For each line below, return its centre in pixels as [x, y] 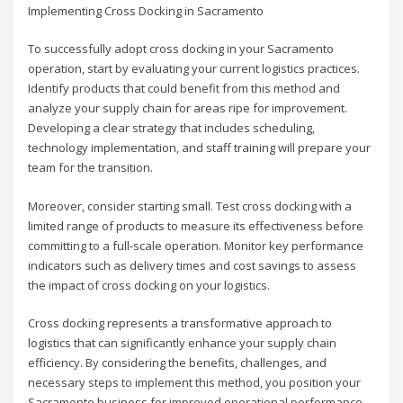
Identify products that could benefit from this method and [184, 89]
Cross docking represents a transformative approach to [180, 322]
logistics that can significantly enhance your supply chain [183, 342]
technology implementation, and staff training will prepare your [200, 148]
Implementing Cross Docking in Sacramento [146, 10]
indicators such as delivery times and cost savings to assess [193, 265]
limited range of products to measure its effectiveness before [196, 225]
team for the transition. [91, 168]
